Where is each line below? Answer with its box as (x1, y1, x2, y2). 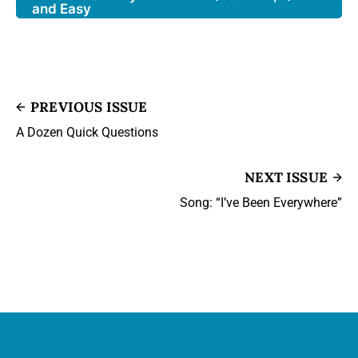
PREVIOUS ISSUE (30, 98, 148, 117)
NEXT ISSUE (245, 169, 328, 187)
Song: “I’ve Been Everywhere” (180, 195, 342, 211)
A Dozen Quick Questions (16, 125, 158, 141)
